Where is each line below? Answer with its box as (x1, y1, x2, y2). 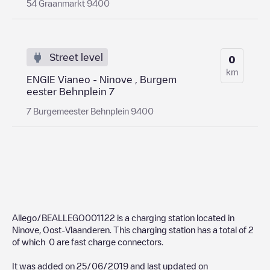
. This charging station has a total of (110, 225, 248, 234)
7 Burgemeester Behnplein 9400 (27, 106, 154, 115)
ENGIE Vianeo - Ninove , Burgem (27, 74, 177, 84)
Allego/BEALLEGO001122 (12, 213, 115, 222)
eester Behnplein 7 (27, 86, 115, 96)
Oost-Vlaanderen (43, 225, 110, 234)
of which (12, 237, 49, 246)
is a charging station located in (115, 213, 234, 222)
